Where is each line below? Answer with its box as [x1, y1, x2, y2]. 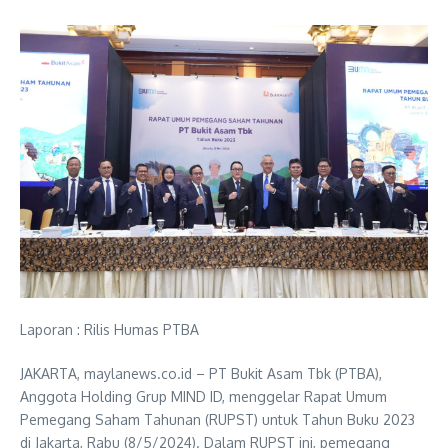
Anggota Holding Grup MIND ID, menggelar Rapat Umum [20, 387, 387, 405]
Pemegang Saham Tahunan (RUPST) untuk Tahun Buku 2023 [20, 410, 415, 428]
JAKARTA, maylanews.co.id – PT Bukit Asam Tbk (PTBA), [20, 364, 382, 382]
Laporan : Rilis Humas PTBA [20, 320, 199, 338]
